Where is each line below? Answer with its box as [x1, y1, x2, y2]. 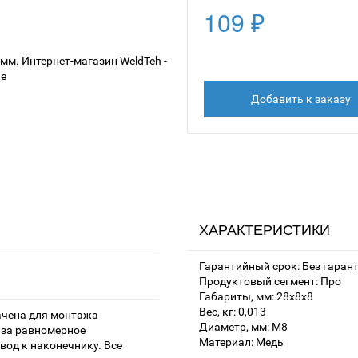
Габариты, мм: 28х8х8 [199, 290, 313, 304]
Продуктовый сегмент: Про [199, 275, 341, 288]
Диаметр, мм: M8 [199, 320, 288, 334]
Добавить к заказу [250, 93, 351, 105]
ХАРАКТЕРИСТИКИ [199, 222, 330, 239]
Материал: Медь [199, 336, 284, 349]
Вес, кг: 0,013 [199, 305, 266, 319]
